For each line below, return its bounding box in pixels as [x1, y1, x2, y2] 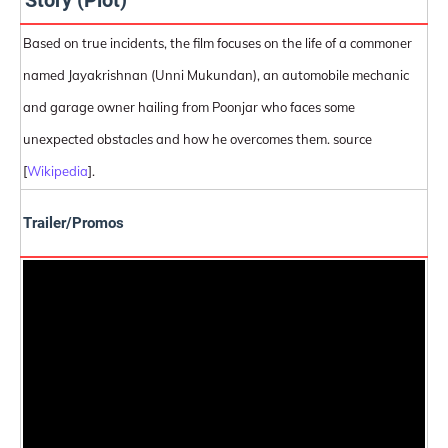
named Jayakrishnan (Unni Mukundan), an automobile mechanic [23, 67, 409, 83]
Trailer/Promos [23, 214, 124, 233]
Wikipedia [27, 163, 88, 179]
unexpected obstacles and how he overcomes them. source [23, 131, 372, 147]
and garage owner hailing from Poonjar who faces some [23, 99, 355, 115]
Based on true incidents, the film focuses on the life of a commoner [23, 35, 412, 51]
